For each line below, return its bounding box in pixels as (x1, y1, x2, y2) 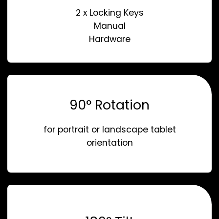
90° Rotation (69, 96, 150, 114)
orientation (86, 137, 133, 149)
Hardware (88, 33, 131, 45)
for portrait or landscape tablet (43, 124, 176, 136)
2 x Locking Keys (75, 7, 144, 19)
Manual (93, 20, 126, 32)
